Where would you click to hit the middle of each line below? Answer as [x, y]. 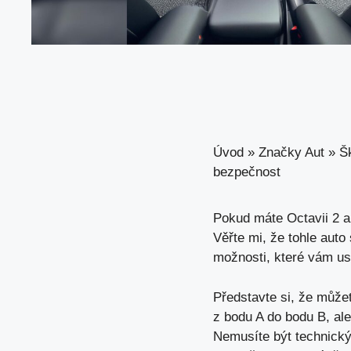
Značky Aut [291, 153]
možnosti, [244, 258]
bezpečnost [247, 172]
